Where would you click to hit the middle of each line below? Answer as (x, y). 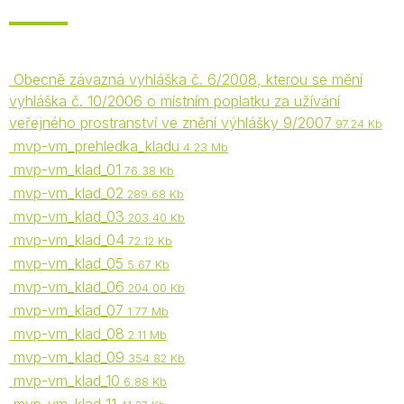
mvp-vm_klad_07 (66, 310)
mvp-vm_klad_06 (67, 287)
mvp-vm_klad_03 (67, 216)
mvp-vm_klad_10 (64, 381)
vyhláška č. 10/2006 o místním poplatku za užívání (174, 101)
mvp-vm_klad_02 (66, 193)
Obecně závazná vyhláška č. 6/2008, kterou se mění (186, 79)
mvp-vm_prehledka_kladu (94, 146)
